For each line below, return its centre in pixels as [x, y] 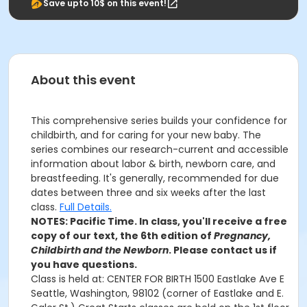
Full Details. [86, 207]
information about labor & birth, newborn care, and [153, 164]
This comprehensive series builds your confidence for [159, 121]
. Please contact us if [223, 250]
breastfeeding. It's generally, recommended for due [155, 178]
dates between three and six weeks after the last [148, 193]
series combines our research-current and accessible [160, 149]
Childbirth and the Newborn [100, 250]
